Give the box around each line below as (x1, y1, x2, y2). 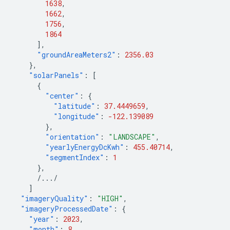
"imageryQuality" (21, 194, 88, 203)
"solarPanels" (29, 70, 84, 80)
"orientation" (45, 132, 100, 142)
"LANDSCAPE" (108, 132, 156, 142)
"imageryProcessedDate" (21, 204, 113, 214)
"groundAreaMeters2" (37, 50, 116, 60)
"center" (45, 91, 79, 101)
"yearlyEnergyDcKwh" (45, 142, 124, 152)
